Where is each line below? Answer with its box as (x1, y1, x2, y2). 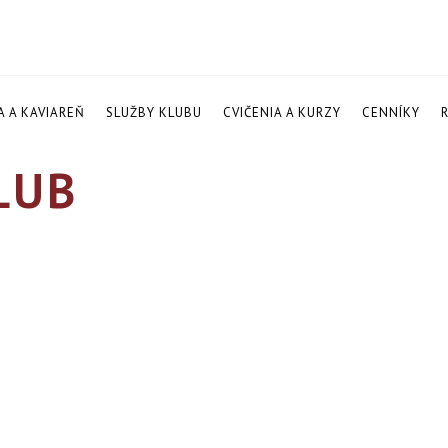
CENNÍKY (361, 104, 420, 121)
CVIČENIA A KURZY (222, 104, 341, 121)
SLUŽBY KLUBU (105, 104, 202, 121)
